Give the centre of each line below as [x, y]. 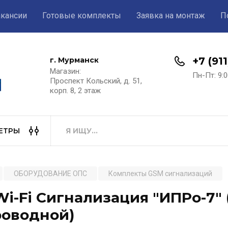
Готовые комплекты [82, 16]
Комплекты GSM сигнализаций [160, 174]
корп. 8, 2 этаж [75, 91]
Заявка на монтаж [171, 16]
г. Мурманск [74, 60]
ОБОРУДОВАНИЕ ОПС [50, 174]
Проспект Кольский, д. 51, [96, 81]
